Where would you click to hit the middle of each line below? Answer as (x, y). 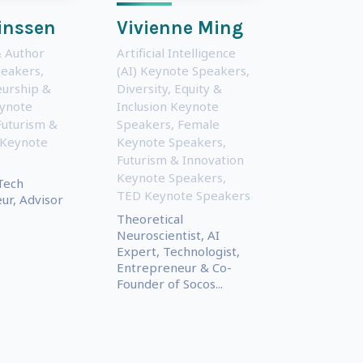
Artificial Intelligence (176, 52)
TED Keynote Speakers (183, 195)
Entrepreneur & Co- (174, 267)
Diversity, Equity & (169, 88)
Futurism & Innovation (180, 159)
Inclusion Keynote (167, 106)
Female (198, 124)
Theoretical (149, 218)
